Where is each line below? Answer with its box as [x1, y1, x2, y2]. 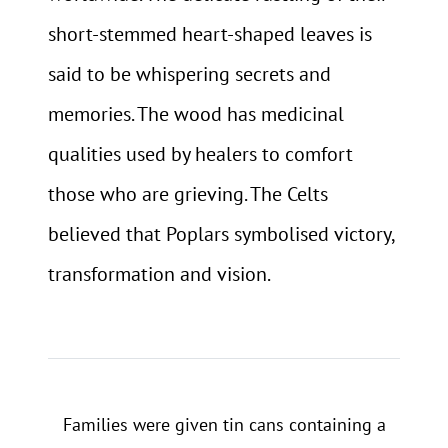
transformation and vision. [48, 261, 271, 288]
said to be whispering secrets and [48, 61, 331, 88]
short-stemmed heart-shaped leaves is [48, 21, 372, 48]
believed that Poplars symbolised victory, [48, 221, 394, 248]
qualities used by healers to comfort [48, 141, 353, 168]
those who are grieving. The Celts [48, 181, 328, 208]
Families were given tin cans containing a [62, 413, 386, 437]
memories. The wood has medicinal [48, 101, 344, 128]
